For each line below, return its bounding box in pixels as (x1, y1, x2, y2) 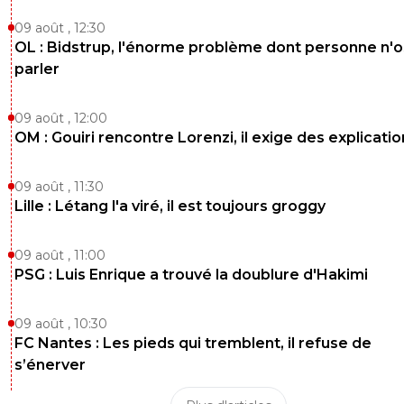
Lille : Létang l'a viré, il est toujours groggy (14, 197, 326, 215)
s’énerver (14, 356, 86, 373)
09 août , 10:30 (14, 316, 107, 332)
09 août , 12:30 (14, 20, 106, 36)
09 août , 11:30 (14, 179, 104, 195)
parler (14, 60, 60, 78)
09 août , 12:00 (14, 110, 107, 126)
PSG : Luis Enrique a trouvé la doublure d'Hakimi (14, 266, 368, 283)
